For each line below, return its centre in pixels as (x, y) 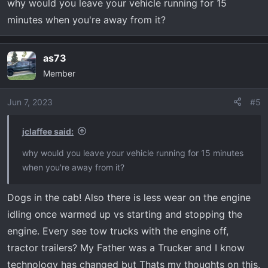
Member (59, 73)
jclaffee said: (48, 131)
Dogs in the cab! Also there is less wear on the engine (129, 197)
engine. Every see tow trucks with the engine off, (118, 231)
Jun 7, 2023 (30, 102)
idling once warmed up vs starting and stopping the (125, 214)
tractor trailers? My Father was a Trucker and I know (126, 247)
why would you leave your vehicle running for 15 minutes (133, 153)
